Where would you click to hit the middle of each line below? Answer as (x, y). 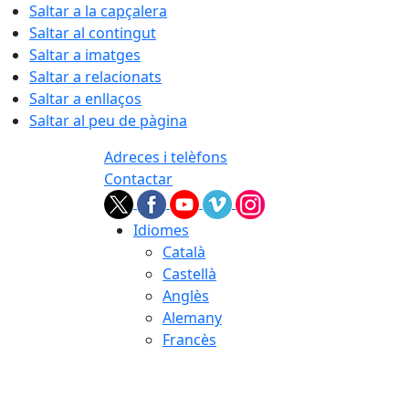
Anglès (186, 296)
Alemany (192, 318)
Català (184, 252)
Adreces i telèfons (166, 157)
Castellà (189, 274)
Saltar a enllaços (85, 99)
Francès (189, 340)
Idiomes (161, 230)
